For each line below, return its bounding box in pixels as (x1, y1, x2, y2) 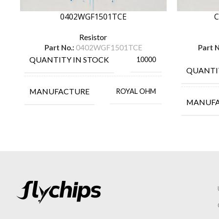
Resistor (79, 32, 107, 42)
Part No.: (44, 43, 76, 52)
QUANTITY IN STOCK (29, 54, 109, 64)
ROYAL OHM (116, 87, 156, 95)
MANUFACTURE (29, 86, 89, 96)
